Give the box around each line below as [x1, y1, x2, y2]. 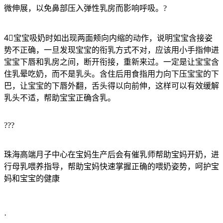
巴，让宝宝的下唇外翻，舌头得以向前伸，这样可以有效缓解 [4, 81, 219, 90]
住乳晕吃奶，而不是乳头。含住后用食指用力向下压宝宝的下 [4, 69, 219, 78]
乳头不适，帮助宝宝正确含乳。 [4, 93, 115, 102]
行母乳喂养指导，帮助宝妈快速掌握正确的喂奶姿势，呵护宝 [4, 162, 219, 171]
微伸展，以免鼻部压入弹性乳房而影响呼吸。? [4, 3, 167, 12]
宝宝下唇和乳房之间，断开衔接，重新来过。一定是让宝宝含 [4, 57, 219, 66]
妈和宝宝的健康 [4, 174, 60, 183]
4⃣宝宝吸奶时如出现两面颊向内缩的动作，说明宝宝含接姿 [4, 33, 213, 42]
